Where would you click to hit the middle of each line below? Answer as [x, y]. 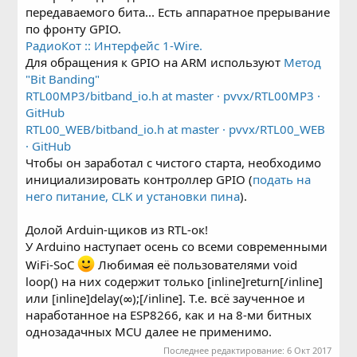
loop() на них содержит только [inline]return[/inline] [175, 281]
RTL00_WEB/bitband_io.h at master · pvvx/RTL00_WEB [176, 129]
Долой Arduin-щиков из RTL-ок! [117, 229]
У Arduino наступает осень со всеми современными [177, 246]
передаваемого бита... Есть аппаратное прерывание [178, 12]
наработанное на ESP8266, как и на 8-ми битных [169, 314]
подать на [282, 179]
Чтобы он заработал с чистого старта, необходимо [174, 162]
